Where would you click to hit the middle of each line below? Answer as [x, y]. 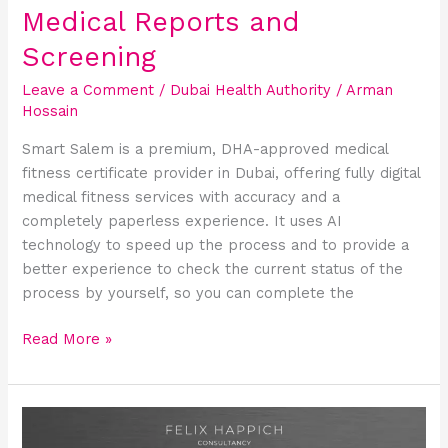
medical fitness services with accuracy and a [181, 197]
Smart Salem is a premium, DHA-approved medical [205, 149]
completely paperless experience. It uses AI [182, 221]
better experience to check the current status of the [213, 269]
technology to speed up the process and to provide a [216, 245]
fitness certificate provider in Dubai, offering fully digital [221, 173]
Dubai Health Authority [251, 90]
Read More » [67, 338]
